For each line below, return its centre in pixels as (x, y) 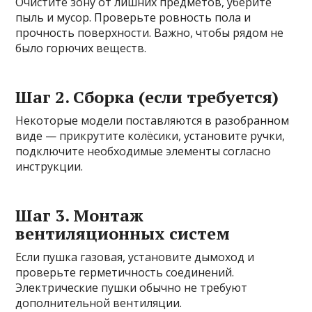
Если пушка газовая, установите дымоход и (135, 257)
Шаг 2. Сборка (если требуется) (147, 96)
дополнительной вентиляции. (99, 303)
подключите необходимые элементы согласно (143, 151)
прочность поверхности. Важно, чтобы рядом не (150, 32)
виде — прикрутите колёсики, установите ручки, (150, 135)
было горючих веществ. (81, 48)
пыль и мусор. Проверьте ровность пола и (133, 17)
